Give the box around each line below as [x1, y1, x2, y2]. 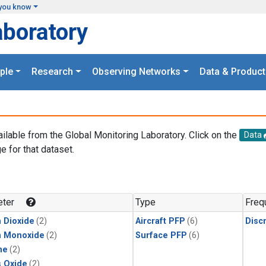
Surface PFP [135, 230, 187, 241]
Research [31, 66, 74, 78]
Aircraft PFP [135, 216, 185, 227]
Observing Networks [92, 66, 180, 78]
